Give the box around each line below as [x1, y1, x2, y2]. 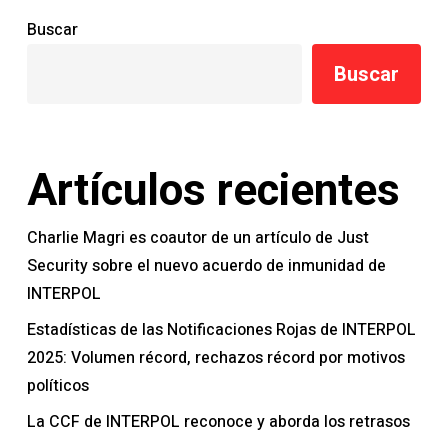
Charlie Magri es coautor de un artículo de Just [26, 225, 369, 250]
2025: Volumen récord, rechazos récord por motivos [26, 345, 405, 370]
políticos [26, 373, 89, 398]
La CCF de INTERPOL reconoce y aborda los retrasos [26, 409, 410, 434]
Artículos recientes [26, 163, 400, 216]
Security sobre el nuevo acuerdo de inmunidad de [26, 253, 386, 278]
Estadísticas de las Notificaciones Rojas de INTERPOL [26, 317, 416, 342]
